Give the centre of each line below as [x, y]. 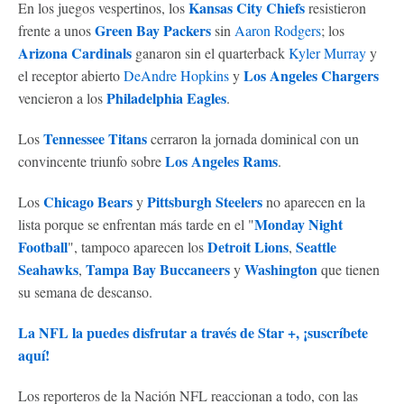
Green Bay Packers [153, 30]
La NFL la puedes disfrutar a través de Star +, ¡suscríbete [193, 332]
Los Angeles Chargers [311, 75]
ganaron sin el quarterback [210, 52]
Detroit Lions [248, 246]
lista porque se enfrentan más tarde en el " [136, 224]
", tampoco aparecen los [138, 246]
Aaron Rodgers [278, 30]
